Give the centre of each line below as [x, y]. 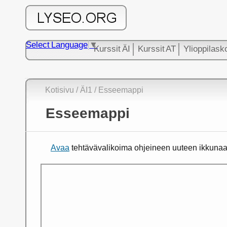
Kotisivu [60, 90]
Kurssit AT [157, 49]
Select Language [57, 45]
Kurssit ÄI [112, 49]
